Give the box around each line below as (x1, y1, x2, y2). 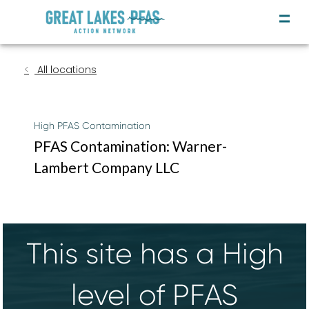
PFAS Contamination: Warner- (34, 137, 227, 155)
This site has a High (26, 237, 283, 271)
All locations (34, 63, 97, 77)
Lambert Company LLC (34, 159, 179, 177)
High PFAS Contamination (34, 120, 150, 131)
